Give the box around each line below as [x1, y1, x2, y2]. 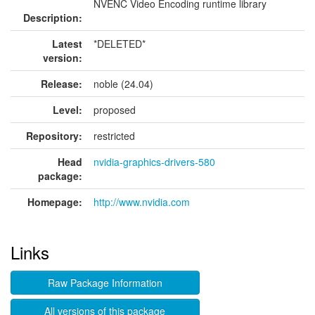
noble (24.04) [94, 77, 153, 91]
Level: [53, 103, 82, 117]
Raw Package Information [47, 276, 162, 290]
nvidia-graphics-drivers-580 [94, 155, 215, 169]
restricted [94, 129, 135, 143]
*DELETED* [94, 37, 146, 51]
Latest [52, 37, 82, 51]
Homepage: [27, 195, 82, 209]
